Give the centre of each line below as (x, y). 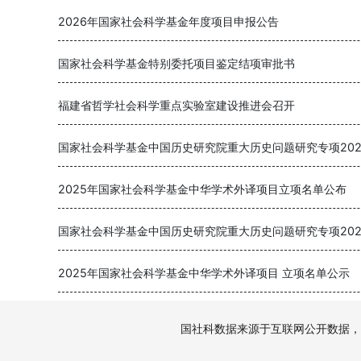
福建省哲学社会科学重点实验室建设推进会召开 (176, 105)
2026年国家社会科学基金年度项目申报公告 (168, 21)
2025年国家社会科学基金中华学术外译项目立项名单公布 (202, 189)
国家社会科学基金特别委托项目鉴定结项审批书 (176, 63)
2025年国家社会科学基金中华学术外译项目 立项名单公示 (204, 273)
